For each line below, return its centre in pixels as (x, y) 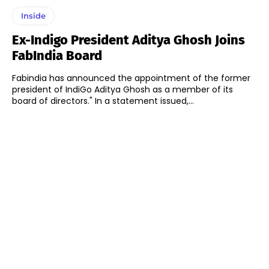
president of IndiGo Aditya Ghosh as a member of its (122, 89)
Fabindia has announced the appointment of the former (131, 78)
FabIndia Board (57, 55)
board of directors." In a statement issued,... (144, 101)
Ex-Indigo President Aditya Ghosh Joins (128, 40)
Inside (33, 15)
